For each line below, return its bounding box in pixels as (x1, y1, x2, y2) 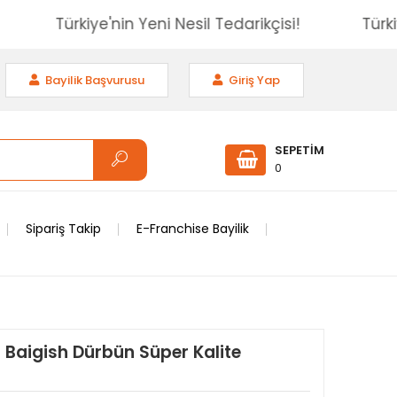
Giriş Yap (226, 71, 280, 89)
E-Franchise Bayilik (136, 220, 249, 237)
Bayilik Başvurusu (43, 71, 144, 89)
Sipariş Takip (26, 220, 101, 237)
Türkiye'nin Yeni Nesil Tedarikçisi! (90, 13, 335, 35)
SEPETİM (275, 142, 324, 159)
